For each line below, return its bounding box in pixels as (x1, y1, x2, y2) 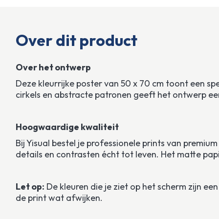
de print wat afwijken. (16, 192, 103, 203)
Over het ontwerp (16, 61, 91, 73)
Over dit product (16, 30, 137, 50)
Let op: (16, 180, 44, 192)
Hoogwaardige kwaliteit (16, 121, 119, 132)
